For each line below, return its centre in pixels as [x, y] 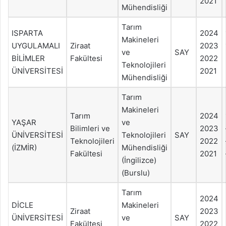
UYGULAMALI [36, 45]
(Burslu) [136, 173]
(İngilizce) [139, 160]
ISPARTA [27, 33]
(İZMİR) [24, 147]
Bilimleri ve [90, 128]
